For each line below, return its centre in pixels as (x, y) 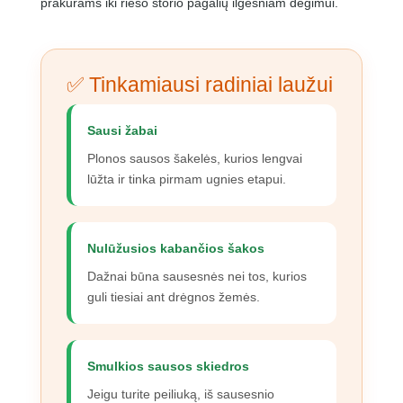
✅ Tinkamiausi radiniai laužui (199, 84)
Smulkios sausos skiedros (168, 366)
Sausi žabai (122, 130)
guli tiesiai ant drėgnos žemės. (173, 296)
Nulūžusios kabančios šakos (175, 248)
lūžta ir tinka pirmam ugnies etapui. (186, 179)
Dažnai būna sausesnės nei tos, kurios (197, 276)
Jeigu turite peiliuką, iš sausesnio (180, 394)
